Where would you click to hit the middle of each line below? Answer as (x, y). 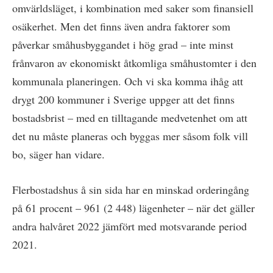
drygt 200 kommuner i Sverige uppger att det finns (123, 100)
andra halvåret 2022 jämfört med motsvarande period (129, 226)
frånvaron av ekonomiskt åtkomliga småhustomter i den (134, 63)
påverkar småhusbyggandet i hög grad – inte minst (123, 45)
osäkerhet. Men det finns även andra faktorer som (121, 27)
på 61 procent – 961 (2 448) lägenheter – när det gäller (133, 208)
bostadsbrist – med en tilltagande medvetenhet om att (130, 118)
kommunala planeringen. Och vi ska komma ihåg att (128, 81)
